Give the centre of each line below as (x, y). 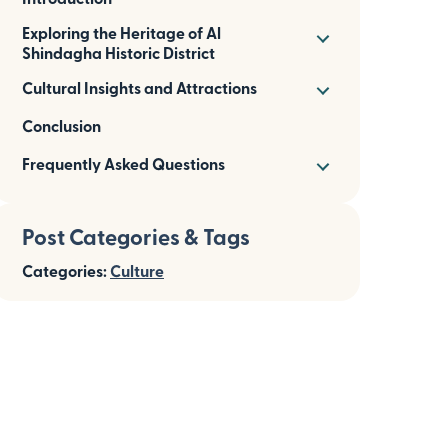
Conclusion (61, 125)
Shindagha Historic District (118, 52)
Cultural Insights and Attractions (139, 87)
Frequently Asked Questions (123, 163)
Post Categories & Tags (136, 236)
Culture (137, 270)
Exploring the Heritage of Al (121, 32)
